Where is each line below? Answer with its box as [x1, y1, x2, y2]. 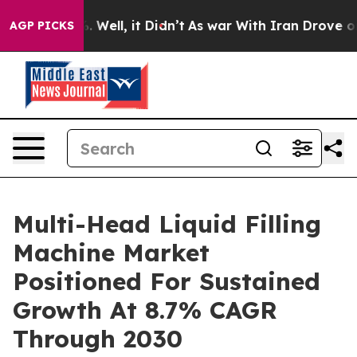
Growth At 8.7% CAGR [13, 295, 277, 325]
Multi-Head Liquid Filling [13, 209, 321, 239]
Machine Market [13, 237, 210, 268]
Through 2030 [13, 324, 182, 354]
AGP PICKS [10, 18, 74, 33]
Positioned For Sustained [13, 266, 320, 296]
